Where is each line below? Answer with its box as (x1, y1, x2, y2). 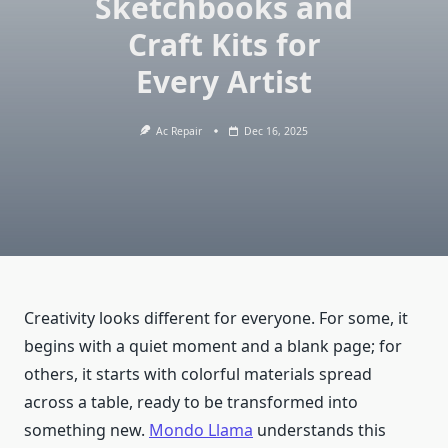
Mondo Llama (149, 419, 253, 442)
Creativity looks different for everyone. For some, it (24, 307, 408, 330)
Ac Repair (156, 124, 203, 138)
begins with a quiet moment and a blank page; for (24, 335, 402, 358)
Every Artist (136, 61, 312, 102)
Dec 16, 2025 (244, 124, 309, 138)
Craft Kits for (127, 24, 321, 65)
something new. (24, 419, 149, 442)
